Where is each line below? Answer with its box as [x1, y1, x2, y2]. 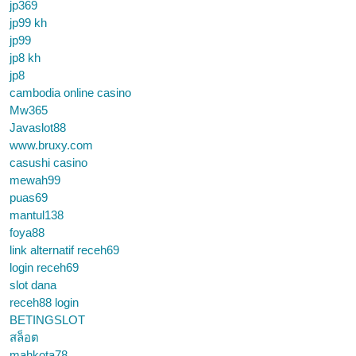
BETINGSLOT [10, 313, 85, 327]
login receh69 [10, 261, 79, 274]
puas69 [10, 191, 48, 204]
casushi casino [10, 156, 87, 169]
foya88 [10, 226, 44, 239]
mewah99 [10, 173, 60, 187]
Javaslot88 [10, 121, 66, 134]
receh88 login [10, 296, 79, 309]
